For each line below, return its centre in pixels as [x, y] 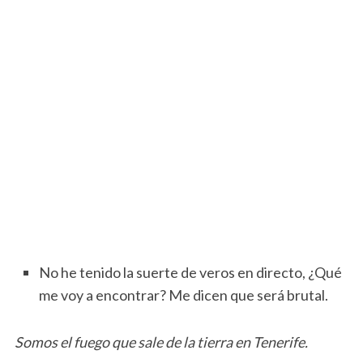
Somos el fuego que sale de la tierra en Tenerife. [161, 342]
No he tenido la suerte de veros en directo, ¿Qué [190, 273]
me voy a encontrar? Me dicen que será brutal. [183, 295]
